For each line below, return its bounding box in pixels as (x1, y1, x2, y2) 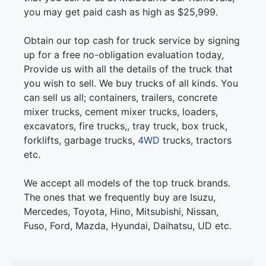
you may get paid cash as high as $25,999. (24, 6, 218, 18)
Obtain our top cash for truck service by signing (24, 34, 240, 47)
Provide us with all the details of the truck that (24, 63, 233, 75)
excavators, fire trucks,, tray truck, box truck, (24, 120, 227, 132)
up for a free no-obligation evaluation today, (24, 49, 224, 61)
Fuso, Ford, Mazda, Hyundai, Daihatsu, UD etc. (24, 220, 232, 232)
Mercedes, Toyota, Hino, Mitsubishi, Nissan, (24, 205, 218, 218)
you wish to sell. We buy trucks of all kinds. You (24, 77, 238, 90)
